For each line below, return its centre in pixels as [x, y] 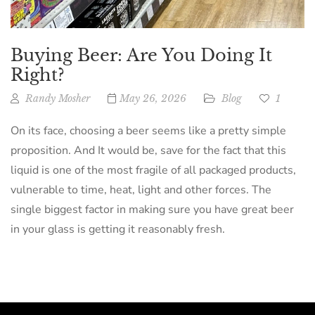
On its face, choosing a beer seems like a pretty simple [148, 131]
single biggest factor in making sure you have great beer [152, 210]
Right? [38, 75]
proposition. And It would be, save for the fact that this [148, 150]
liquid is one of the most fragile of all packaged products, [153, 170]
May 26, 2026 [153, 98]
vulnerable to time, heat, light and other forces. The [141, 190]
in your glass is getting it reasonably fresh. [118, 229]
